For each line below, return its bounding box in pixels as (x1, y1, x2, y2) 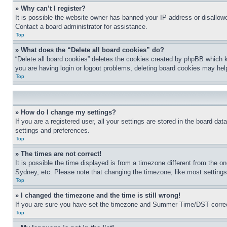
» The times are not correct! (15, 150, 101, 158)
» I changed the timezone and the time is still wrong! (15, 192, 180, 199)
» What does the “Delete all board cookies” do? (15, 46, 164, 54)
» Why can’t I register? (15, 5, 86, 12)
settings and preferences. (15, 127, 90, 134)
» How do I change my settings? (15, 108, 116, 116)
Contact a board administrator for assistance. (15, 23, 147, 30)
